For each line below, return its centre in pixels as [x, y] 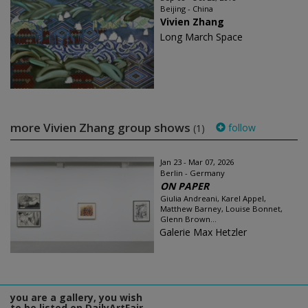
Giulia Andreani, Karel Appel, [213, 198]
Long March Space [201, 37]
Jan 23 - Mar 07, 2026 [197, 162]
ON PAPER [185, 186]
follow [241, 128]
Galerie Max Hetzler [203, 232]
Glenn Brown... [188, 219]
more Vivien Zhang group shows [102, 128]
